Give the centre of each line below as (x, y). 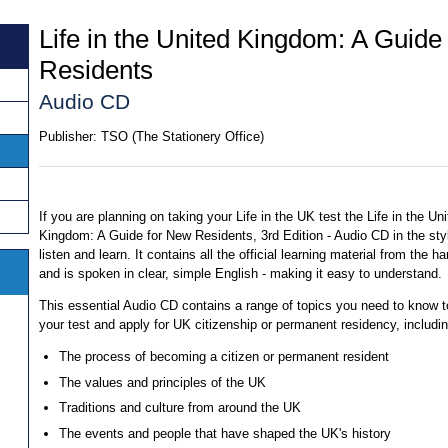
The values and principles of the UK (162, 382)
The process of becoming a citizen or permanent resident (223, 357)
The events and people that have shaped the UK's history (224, 433)
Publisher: (68, 136)
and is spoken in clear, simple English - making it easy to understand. (240, 274)
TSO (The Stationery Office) (182, 136)
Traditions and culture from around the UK (179, 408)
